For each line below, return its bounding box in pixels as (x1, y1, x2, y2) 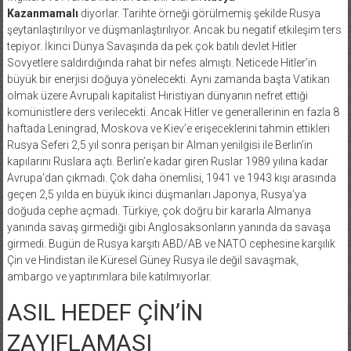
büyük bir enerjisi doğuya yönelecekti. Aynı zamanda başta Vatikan (6, 72, 330, 85)
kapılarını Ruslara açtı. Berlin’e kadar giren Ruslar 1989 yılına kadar (6, 154, 328, 168)
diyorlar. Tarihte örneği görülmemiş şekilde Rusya (78, 6, 320, 20)
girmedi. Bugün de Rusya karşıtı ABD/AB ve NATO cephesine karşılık (6, 237, 335, 250)
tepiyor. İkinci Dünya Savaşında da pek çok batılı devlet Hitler (6, 39, 297, 52)
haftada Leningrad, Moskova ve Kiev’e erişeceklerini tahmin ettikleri (6, 121, 330, 135)
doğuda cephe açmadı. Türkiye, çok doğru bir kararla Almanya (6, 204, 311, 217)
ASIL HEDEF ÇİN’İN (6, 298, 203, 326)
